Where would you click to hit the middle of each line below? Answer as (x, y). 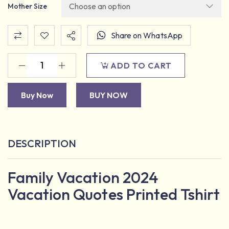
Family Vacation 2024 (83, 177)
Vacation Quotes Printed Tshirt (114, 194)
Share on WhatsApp (147, 35)
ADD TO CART (141, 65)
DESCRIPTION (42, 143)
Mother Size (28, 6)
